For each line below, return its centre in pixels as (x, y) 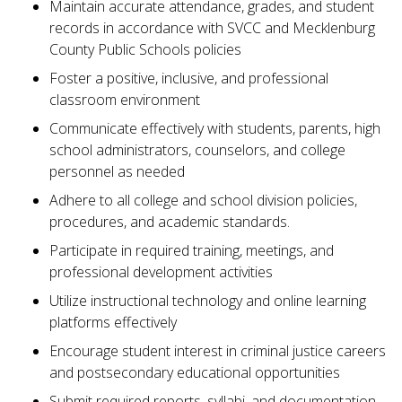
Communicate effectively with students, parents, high (215, 128)
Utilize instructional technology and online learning (208, 300)
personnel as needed (117, 171)
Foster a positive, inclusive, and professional (189, 78)
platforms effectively (113, 322)
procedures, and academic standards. (170, 221)
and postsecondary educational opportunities (195, 372)
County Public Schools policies (145, 49)
